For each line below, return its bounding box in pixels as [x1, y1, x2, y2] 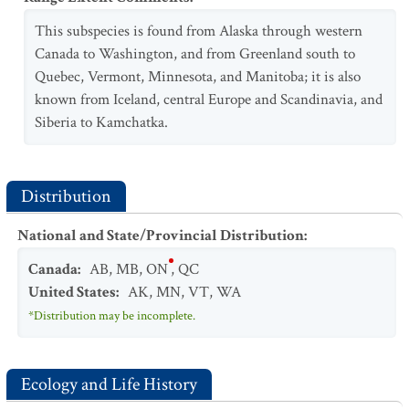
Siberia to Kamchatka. [35, 112, 168, 132]
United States [28, 282, 116, 302]
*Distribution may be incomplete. [28, 308, 195, 324]
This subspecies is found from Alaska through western [35, 21, 362, 41]
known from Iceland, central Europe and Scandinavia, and [35, 89, 383, 110]
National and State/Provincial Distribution [17, 225, 304, 246]
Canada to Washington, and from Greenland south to [35, 44, 355, 64]
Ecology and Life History [21, 372, 197, 396]
